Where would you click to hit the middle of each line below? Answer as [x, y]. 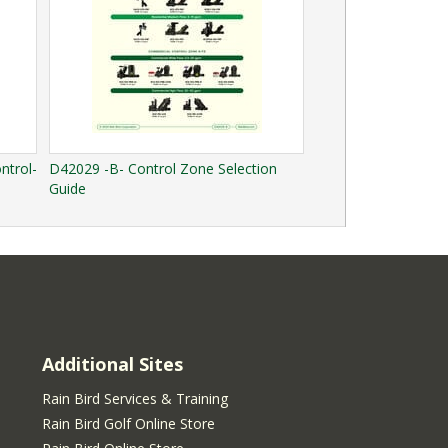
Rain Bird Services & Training [135, 398]
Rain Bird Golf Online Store [128, 423]
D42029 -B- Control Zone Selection [163, 168]
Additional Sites [112, 363]
